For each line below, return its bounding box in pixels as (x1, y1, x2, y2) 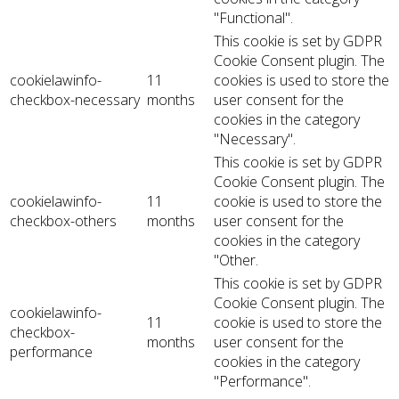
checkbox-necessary (10, 90, 140, 110)
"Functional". (214, 8, 293, 28)
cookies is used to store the (214, 70, 389, 91)
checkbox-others (10, 211, 117, 232)
